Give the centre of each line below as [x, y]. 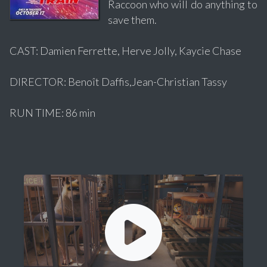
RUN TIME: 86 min [52, 113]
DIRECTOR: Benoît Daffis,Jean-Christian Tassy [118, 82]
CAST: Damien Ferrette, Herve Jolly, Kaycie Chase [125, 51]
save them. [132, 20]
